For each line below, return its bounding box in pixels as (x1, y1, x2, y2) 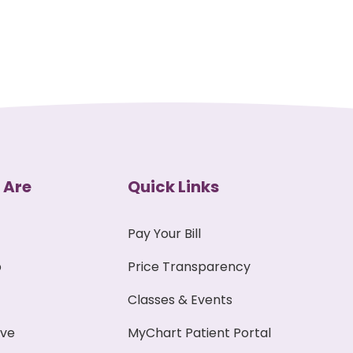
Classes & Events (128, 290, 233, 309)
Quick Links (128, 175, 220, 198)
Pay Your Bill (128, 224, 202, 243)
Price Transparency (128, 257, 251, 276)
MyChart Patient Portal (128, 323, 272, 342)
